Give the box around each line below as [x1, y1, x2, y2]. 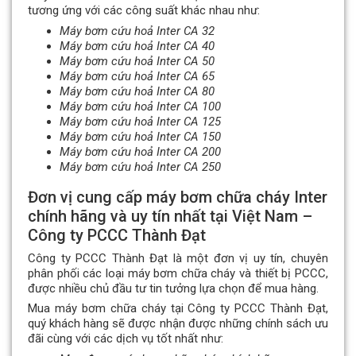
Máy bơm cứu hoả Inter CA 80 [60, 83, 215, 99]
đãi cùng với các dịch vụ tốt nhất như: [28, 331, 223, 346]
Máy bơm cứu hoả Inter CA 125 [60, 114, 221, 129]
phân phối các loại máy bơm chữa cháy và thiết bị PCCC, [28, 265, 328, 281]
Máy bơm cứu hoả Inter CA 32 [60, 23, 215, 38]
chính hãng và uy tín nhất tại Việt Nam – [28, 206, 312, 226]
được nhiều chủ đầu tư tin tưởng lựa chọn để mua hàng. [28, 281, 319, 296]
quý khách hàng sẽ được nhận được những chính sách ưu [28, 316, 328, 331]
